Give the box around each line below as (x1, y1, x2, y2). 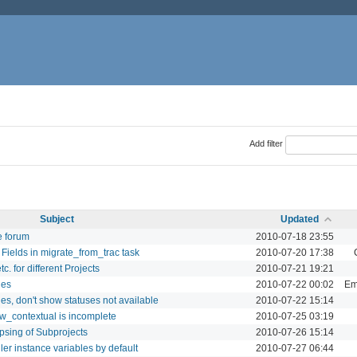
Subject (40, 213, 74, 225)
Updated (280, 213, 319, 225)
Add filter (249, 139, 283, 149)
